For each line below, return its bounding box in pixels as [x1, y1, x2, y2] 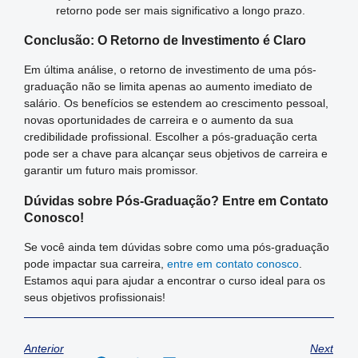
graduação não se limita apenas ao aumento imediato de [23, 80, 312, 93]
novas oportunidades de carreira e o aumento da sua [23, 113, 293, 127]
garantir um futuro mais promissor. [23, 164, 198, 177]
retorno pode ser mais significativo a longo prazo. [55, 3, 305, 17]
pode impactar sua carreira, [23, 257, 167, 271]
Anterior [23, 342, 64, 356]
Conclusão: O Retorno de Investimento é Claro [23, 32, 306, 47]
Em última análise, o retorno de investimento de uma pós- [23, 63, 316, 77]
